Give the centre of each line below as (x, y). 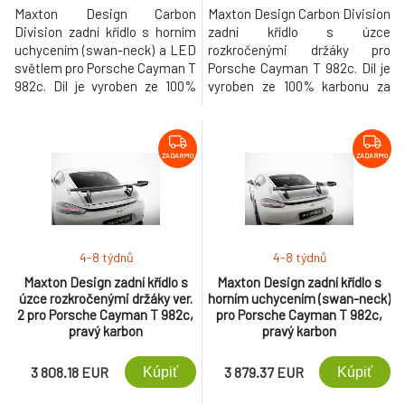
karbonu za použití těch (105, 104)
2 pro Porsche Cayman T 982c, (105, 315)
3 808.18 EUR (70, 372)
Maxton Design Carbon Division (299, 14)
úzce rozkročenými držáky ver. (105, 298)
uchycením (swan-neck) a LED (105, 50)
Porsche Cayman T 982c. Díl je (299, 68)
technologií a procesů (299, 122)
